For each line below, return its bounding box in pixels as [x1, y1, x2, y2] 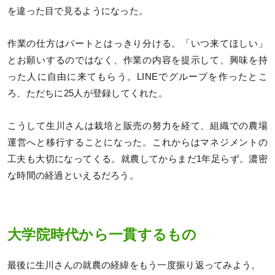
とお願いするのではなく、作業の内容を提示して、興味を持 [7, 55, 268, 66]
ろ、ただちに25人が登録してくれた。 [7, 88, 168, 99]
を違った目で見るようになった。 [7, 6, 149, 16]
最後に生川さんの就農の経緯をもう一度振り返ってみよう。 [7, 260, 261, 271]
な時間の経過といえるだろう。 [7, 171, 139, 181]
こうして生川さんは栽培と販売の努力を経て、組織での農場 [7, 121, 268, 131]
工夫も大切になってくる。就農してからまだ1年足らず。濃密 [7, 154, 268, 165]
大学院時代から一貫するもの [7, 227, 197, 242]
